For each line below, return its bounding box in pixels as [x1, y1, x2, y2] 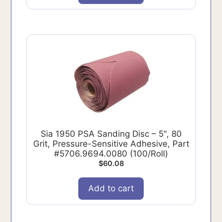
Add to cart [88, 183, 134, 193]
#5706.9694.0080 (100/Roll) [54, 148, 168, 159]
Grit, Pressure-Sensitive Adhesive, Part [33, 138, 189, 149]
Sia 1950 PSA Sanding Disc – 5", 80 [40, 128, 182, 139]
